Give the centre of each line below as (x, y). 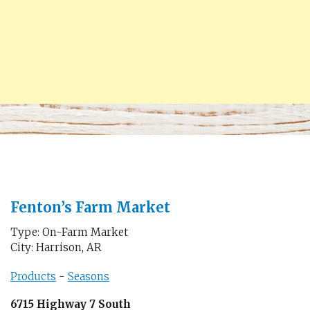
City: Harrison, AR (56, 247)
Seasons (89, 276)
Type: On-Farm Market (69, 232)
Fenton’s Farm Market (90, 207)
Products (33, 276)
